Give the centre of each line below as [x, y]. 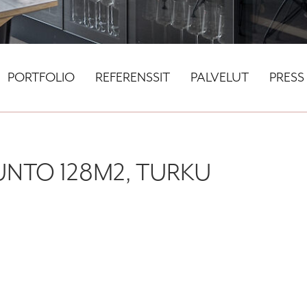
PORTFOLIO [41, 77]
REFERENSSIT [133, 77]
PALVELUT [220, 77]
